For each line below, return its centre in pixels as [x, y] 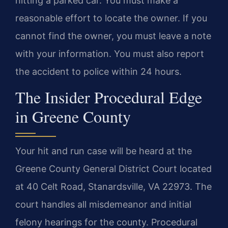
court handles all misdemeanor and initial [103, 205]
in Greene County [73, 117]
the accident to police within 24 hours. [98, 72]
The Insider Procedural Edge [109, 97]
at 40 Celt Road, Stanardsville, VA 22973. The [113, 187]
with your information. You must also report [110, 54]
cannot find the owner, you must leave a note [113, 36]
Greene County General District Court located [113, 169]
